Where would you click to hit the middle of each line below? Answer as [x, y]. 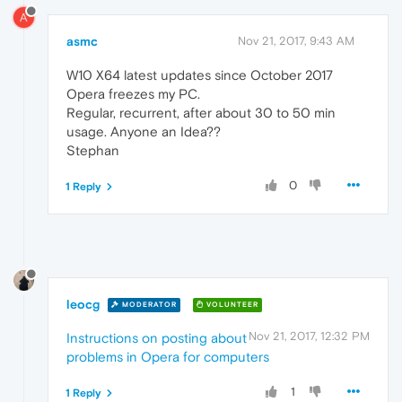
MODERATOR [148, 305]
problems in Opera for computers [168, 356]
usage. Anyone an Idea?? [144, 131]
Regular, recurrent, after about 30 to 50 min [201, 112]
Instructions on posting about [157, 337]
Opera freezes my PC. [133, 93]
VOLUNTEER [231, 305]
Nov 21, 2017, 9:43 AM [296, 40]
